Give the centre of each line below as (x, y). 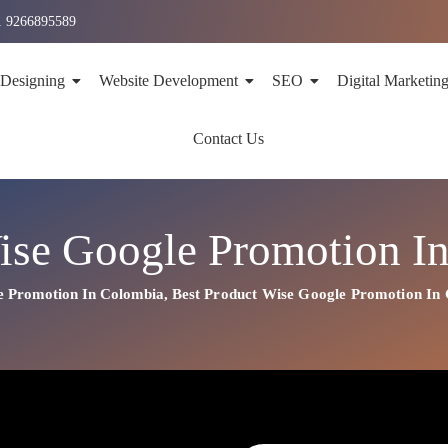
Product (233, 294)
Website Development (168, 80)
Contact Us (229, 138)
